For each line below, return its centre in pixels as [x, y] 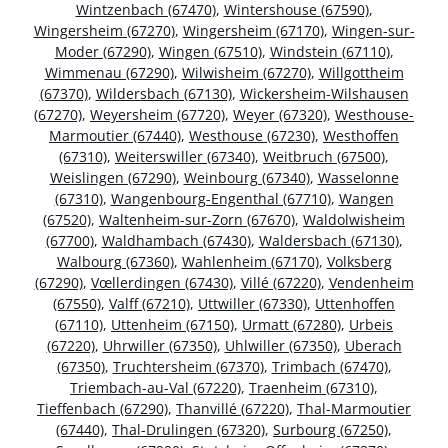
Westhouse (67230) [252, 136]
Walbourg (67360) [115, 262]
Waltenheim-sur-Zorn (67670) [197, 220]
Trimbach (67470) [329, 367]
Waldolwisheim [354, 220]
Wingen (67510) [210, 52]
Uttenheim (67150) [172, 325]
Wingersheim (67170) [253, 31]
